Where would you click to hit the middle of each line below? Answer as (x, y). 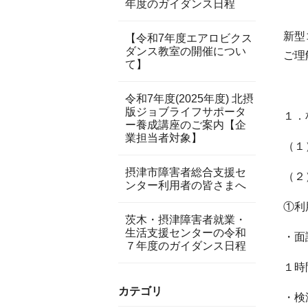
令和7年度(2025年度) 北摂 (189, 99)
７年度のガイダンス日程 (186, 246)
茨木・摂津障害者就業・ (186, 220)
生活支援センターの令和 (186, 233)
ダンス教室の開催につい (186, 51)
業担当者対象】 (164, 138)
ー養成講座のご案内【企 (186, 125)
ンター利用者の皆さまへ (186, 185)
